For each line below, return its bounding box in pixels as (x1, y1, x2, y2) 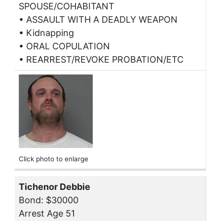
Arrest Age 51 (19, 208, 75, 219)
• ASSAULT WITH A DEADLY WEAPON (19, 14, 178, 25)
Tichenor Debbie (19, 181, 90, 192)
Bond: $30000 (19, 194, 78, 205)
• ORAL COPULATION (19, 41, 110, 52)
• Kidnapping (19, 28, 74, 38)
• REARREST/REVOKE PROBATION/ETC (19, 54, 184, 65)
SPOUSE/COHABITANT (19, 1, 114, 12)
